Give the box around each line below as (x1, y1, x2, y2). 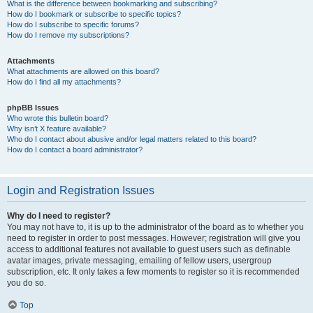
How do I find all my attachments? (7, 78, 121, 86)
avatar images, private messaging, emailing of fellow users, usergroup (7, 256, 272, 265)
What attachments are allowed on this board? (7, 67, 159, 75)
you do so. (7, 278, 46, 288)
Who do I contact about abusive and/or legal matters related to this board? (7, 135, 256, 143)
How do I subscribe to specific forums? (7, 20, 139, 29)
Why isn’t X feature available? (7, 124, 106, 133)
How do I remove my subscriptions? (7, 31, 129, 39)
